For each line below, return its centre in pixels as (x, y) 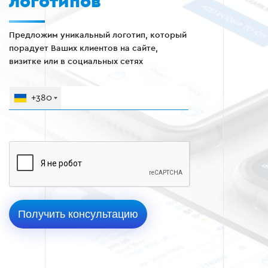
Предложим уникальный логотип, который (98, 35)
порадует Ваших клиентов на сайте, (83, 48)
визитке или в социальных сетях (76, 62)
